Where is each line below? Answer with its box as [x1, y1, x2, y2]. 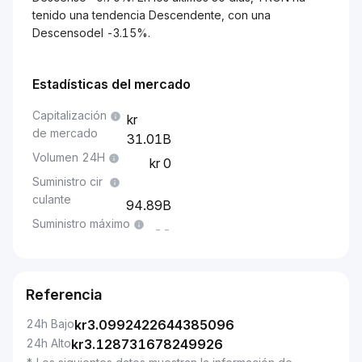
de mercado [32, 126, 98, 140]
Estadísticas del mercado [32, 76, 191, 92]
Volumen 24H [32, 150, 105, 164]
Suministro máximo [32, 217, 130, 230]
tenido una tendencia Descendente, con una [32, 8, 271, 22]
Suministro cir [32, 175, 103, 188]
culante [32, 192, 71, 206]
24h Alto [26, 336, 71, 350]
